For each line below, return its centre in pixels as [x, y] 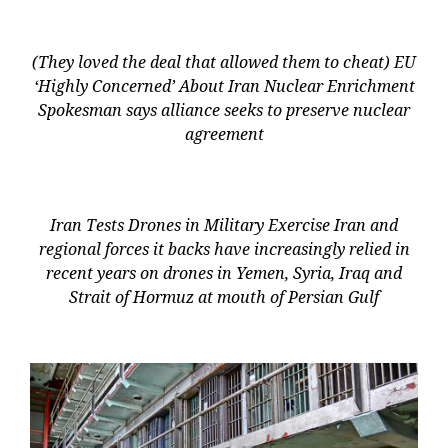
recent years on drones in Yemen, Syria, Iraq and [224, 272]
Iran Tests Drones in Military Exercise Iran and [224, 224]
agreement [224, 133]
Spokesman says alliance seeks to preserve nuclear [224, 109]
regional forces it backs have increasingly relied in [224, 248]
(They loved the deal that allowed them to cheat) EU [224, 61]
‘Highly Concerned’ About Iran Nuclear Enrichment [224, 85]
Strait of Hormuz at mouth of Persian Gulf [224, 296]
